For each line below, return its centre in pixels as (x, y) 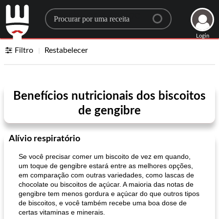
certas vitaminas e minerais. (62, 212)
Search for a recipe (93, 15)
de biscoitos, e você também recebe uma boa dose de (103, 203)
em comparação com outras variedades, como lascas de (106, 175)
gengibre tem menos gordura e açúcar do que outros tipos (109, 194)
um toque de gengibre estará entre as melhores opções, (106, 166)
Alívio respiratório (44, 139)
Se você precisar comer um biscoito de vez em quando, (105, 156)
